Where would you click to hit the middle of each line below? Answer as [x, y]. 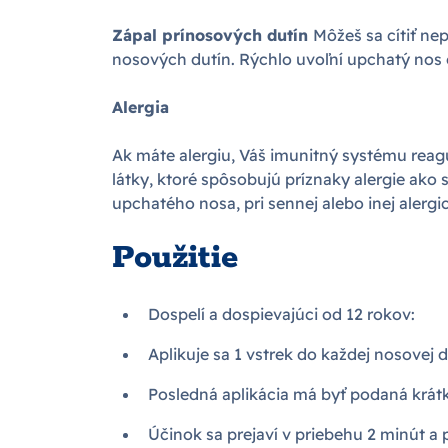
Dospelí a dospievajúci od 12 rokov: [281, 314]
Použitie [175, 259]
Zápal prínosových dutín [212, 35]
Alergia [140, 107]
